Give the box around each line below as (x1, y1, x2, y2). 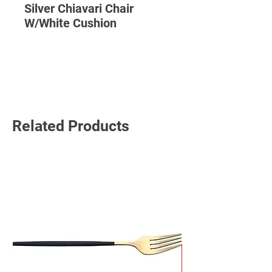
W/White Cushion (24, 16, 117, 30)
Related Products (12, 117, 129, 135)
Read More (72, 62, 122, 75)
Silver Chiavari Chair (24, 1, 134, 16)
